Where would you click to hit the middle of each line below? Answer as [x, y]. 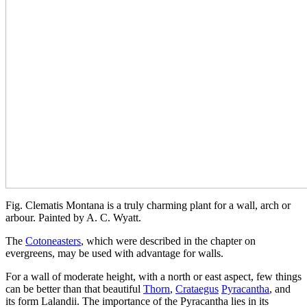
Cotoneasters [53, 241]
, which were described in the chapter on [168, 241]
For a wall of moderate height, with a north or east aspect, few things [153, 276]
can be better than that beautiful [74, 288]
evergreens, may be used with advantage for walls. [114, 253]
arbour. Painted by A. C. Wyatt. [73, 217]
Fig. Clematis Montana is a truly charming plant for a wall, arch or [148, 205]
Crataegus [197, 288]
